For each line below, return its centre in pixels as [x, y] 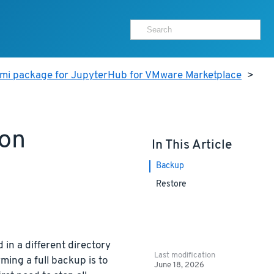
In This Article [191, 145]
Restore [171, 185]
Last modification [185, 255]
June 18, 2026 [180, 265]
